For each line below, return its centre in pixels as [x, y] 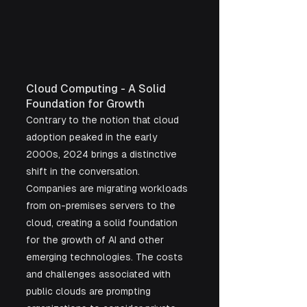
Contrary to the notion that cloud [104, 120]
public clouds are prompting [90, 292]
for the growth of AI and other [96, 240]
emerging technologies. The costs [106, 257]
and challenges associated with [100, 274]
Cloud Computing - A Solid [97, 89]
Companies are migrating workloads [108, 189]
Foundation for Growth [85, 104]
